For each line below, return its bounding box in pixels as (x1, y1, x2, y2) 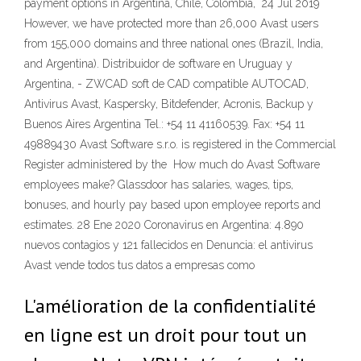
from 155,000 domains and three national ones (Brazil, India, (24, 37, 323, 50)
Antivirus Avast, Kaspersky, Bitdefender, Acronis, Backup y (24, 98, 317, 110)
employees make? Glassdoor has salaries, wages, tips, (24, 178, 293, 191)
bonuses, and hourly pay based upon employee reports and (24, 198, 321, 211)
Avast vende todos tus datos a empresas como (24, 259, 258, 272)
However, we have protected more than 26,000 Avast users (24, 17, 318, 30)
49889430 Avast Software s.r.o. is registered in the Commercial (24, 138, 336, 151)
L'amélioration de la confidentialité (24, 293, 316, 318)
